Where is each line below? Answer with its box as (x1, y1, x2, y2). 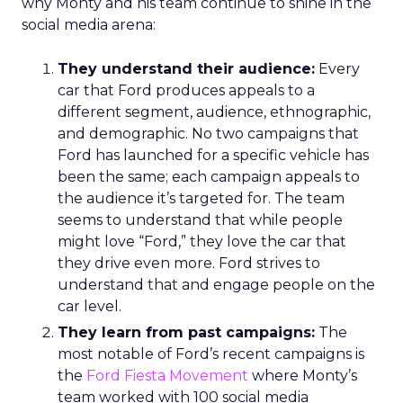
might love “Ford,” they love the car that (58, 233, 346, 250)
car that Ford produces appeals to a (58, 82, 315, 99)
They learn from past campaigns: (58, 324, 315, 341)
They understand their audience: (58, 60, 315, 77)
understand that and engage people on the (58, 276, 375, 293)
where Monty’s (248, 367, 357, 384)
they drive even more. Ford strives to (58, 255, 320, 272)
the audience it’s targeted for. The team (58, 190, 345, 207)
